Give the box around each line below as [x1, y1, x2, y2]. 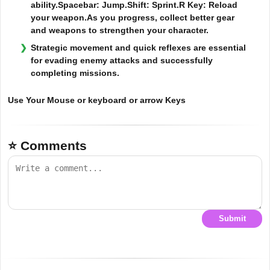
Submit [218, 214, 246, 223]
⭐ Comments [8, 138, 87, 152]
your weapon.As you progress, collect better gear [31, 12, 234, 22]
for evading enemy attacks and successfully [31, 55, 213, 65]
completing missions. [31, 67, 119, 78]
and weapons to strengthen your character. [31, 25, 209, 35]
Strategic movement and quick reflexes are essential [31, 42, 246, 52]
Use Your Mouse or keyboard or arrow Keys [8, 95, 186, 105]
